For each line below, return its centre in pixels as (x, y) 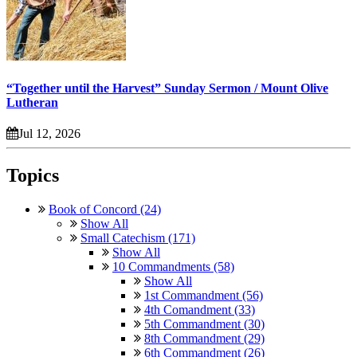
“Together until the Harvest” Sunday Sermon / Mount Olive (167, 88)
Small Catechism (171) (138, 237)
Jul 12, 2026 (49, 133)
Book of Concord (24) (105, 209)
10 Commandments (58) (173, 266)
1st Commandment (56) (204, 295)
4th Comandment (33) (200, 309)
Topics (33, 175)
